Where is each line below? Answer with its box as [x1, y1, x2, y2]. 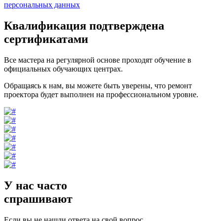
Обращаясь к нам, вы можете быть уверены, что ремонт [4, 81, 192, 90]
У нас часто [4, 179, 67, 192]
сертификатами [4, 33, 88, 46]
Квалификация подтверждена [4, 19, 164, 33]
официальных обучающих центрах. [4, 65, 123, 74]
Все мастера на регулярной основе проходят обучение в [4, 56, 191, 65]
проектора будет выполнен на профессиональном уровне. [4, 90, 198, 99]
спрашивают [4, 192, 73, 206]
